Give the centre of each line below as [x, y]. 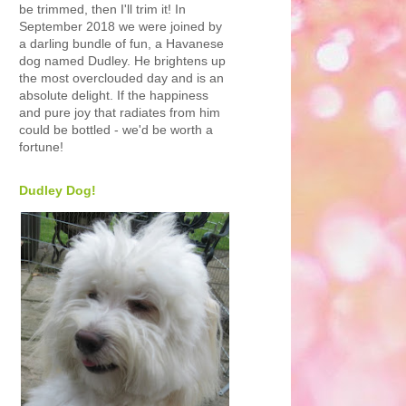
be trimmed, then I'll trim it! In [102, 9]
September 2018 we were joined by [121, 26]
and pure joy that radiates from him [120, 112]
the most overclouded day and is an [121, 78]
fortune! [41, 147]
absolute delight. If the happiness [114, 95]
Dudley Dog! [58, 190]
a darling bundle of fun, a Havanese [121, 43]
